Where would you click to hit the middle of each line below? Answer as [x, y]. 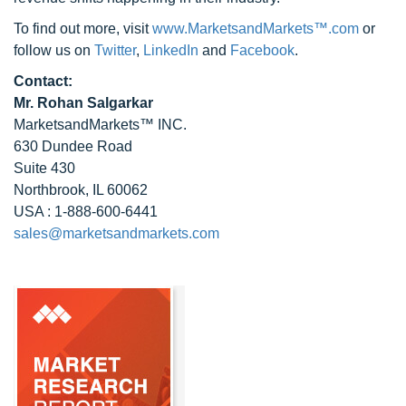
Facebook [262, 50]
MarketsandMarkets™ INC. [100, 125]
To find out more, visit [83, 29]
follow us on [54, 50]
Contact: [43, 81]
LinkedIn [171, 50]
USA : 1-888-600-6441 [86, 212]
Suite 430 [44, 168]
